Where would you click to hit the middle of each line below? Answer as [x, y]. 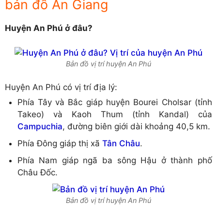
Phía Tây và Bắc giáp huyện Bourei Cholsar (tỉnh [115, 102]
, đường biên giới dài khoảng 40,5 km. [136, 126]
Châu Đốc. [37, 172]
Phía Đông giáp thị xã [60, 143]
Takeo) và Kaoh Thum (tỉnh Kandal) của [115, 114]
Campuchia [40, 126]
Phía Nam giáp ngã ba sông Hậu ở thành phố [115, 160]
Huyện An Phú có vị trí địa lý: [61, 87]
